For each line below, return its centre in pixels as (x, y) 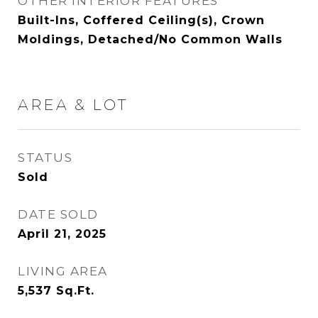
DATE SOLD (58, 214)
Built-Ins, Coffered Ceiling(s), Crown (141, 20)
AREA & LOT (73, 105)
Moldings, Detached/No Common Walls (150, 39)
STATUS (45, 158)
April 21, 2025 (62, 234)
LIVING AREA (63, 271)
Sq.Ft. (75, 291)
